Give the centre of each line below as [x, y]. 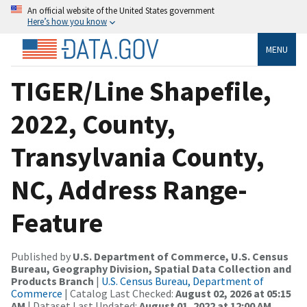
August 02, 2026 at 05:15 [233, 293]
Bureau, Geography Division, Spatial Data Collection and [151, 268]
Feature [57, 222]
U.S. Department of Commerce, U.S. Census [181, 256]
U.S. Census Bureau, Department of [183, 281]
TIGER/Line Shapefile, [141, 91]
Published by [42, 256]
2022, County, [93, 124]
